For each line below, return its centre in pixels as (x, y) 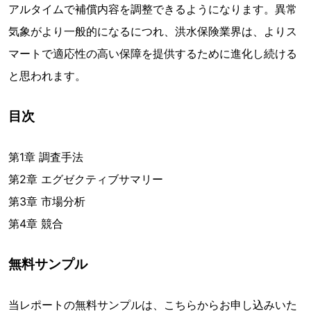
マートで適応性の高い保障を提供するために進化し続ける (153, 54)
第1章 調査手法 (46, 157)
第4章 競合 (36, 224)
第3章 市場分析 (47, 202)
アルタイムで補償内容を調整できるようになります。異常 (153, 9)
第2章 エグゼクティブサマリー (86, 179)
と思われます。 (47, 76)
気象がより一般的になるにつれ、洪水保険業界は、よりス (153, 32)
